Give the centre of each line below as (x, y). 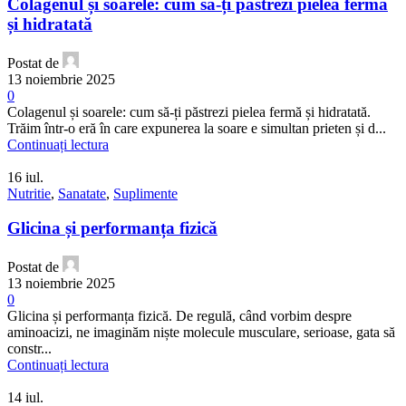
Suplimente (145, 193)
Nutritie (29, 193)
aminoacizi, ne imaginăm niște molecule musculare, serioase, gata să (201, 333)
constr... (29, 349)
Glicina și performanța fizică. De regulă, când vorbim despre (179, 316)
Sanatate (82, 193)
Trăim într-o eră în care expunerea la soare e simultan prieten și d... (197, 128)
